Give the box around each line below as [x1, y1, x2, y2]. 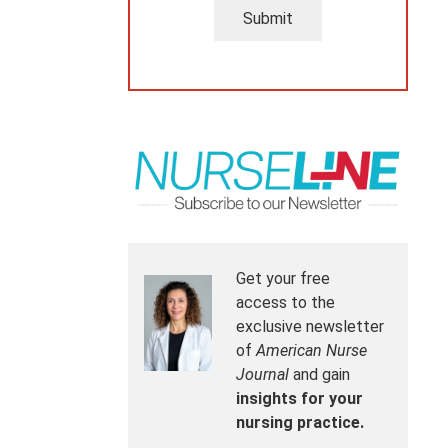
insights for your [236, 389, 363, 409]
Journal [236, 365, 289, 385]
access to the [236, 293, 335, 313]
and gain [289, 365, 350, 385]
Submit [243, 8, 293, 28]
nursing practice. [236, 413, 364, 433]
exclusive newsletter [236, 317, 384, 337]
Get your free [236, 269, 330, 289]
